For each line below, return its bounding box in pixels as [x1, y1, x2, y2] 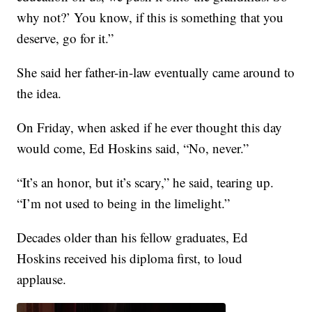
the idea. [17, 84, 62, 102]
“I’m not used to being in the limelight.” [17, 194, 231, 212]
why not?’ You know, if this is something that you [17, 8, 284, 26]
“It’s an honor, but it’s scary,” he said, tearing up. [17, 173, 274, 192]
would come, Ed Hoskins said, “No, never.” [17, 139, 249, 157]
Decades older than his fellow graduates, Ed [17, 228, 249, 247]
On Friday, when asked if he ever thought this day [17, 118, 283, 136]
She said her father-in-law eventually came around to [17, 63, 295, 81]
